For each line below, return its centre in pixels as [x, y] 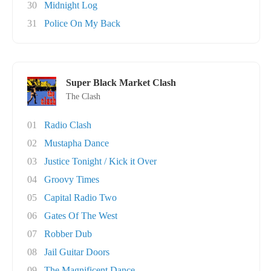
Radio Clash [68, 125]
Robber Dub [68, 234]
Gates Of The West [81, 216]
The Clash [83, 96]
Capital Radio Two [80, 198]
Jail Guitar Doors [77, 252]
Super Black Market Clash [121, 83]
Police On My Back [82, 23]
